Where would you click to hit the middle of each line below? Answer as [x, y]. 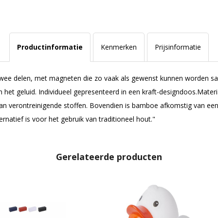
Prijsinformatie [178, 47]
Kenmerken [118, 47]
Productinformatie [50, 47]
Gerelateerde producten [109, 156]
